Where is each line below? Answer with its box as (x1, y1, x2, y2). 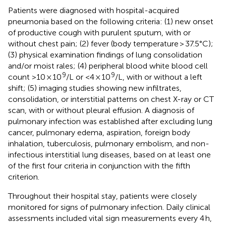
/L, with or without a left (115, 72, 202, 82)
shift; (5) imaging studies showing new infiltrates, (8, 83, 182, 93)
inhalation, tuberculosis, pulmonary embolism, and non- (8, 138, 209, 148)
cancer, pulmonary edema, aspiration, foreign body (8, 127, 190, 137)
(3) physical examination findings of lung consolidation (8, 49, 202, 60)
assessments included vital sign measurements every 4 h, (8, 213, 212, 223)
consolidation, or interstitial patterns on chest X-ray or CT (8, 94, 214, 104)
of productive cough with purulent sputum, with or (8, 27, 191, 37)
